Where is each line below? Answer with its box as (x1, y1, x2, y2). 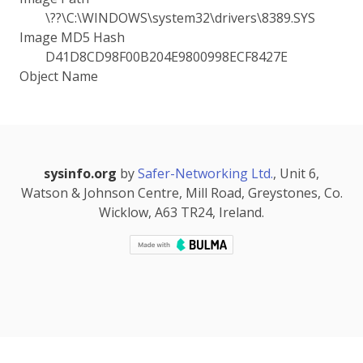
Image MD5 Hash (19, 28, 125, 46)
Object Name (19, 67, 98, 85)
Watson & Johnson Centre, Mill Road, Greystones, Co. (20, 184, 343, 202)
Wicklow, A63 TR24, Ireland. (99, 203, 264, 221)
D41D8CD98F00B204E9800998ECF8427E (45, 48, 288, 66)
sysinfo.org (44, 164, 117, 182)
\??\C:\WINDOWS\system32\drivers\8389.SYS (45, 9, 315, 27)
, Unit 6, (273, 164, 319, 182)
